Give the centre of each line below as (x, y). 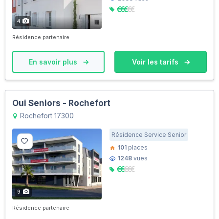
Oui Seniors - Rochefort (61, 103)
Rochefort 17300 (46, 115)
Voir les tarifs (156, 62)
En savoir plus (54, 62)
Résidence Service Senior (149, 134)
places (137, 147)
